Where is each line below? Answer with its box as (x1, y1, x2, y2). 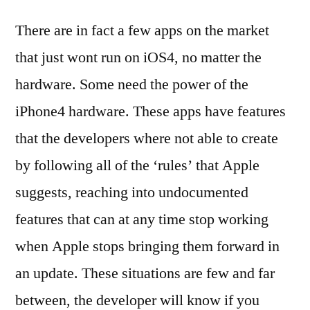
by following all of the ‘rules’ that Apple (15, 156, 259, 175)
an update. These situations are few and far (15, 264, 275, 283)
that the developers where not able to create (15, 129, 278, 148)
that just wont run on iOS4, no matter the (15, 48, 262, 67)
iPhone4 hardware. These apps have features (15, 102, 286, 121)
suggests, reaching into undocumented (15, 183, 248, 202)
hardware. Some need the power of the (15, 75, 248, 94)
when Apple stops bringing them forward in (15, 237, 280, 256)
